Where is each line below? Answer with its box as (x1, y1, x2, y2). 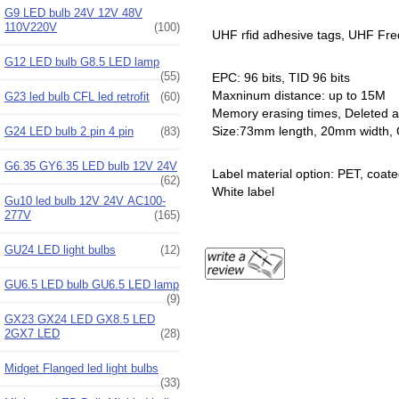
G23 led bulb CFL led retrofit (4, 89, 150, 103)
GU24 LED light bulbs (4, 242, 116, 256)
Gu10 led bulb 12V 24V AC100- (4, 193, 166, 208)
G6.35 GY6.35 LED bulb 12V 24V (4, 159, 177, 173)
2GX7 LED (4, 326, 60, 340)
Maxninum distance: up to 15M (211, 88, 386, 102)
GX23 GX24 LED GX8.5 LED (4, 312, 155, 326)
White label (211, 183, 274, 199)
